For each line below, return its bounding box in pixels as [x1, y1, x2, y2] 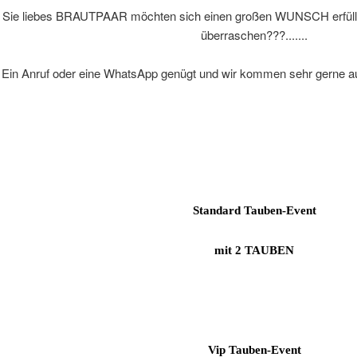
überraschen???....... [201, 26, 308, 44]
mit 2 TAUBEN [214, 244, 294, 257]
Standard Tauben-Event [192, 204, 316, 218]
